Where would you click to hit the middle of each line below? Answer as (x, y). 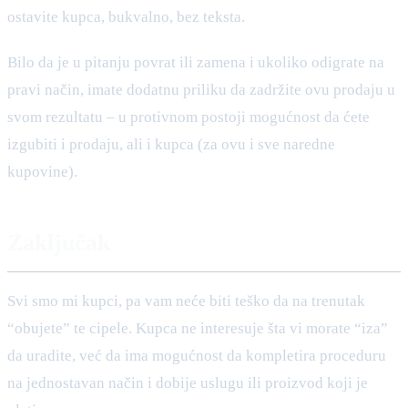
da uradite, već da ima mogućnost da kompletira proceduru (197, 355)
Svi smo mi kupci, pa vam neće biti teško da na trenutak (186, 301)
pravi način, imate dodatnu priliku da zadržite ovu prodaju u (201, 89)
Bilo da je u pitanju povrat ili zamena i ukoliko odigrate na (196, 62)
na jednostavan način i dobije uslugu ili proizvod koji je (188, 382)
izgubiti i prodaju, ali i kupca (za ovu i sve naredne (171, 144)
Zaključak (59, 242)
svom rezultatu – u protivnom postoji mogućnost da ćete (189, 117)
